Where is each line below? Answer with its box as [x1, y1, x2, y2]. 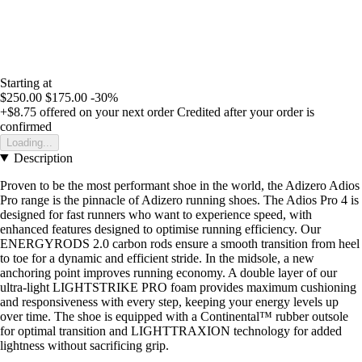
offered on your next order [36, 104, 174, 119]
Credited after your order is [177, 104, 314, 119]
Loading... [6, 136, 53, 149]
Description [13, 150, 73, 165]
